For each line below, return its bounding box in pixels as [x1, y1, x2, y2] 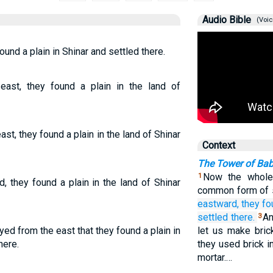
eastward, [197, 198, 239, 210]
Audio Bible [202, 14, 251, 26]
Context [202, 140, 235, 151]
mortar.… [197, 252, 232, 263]
